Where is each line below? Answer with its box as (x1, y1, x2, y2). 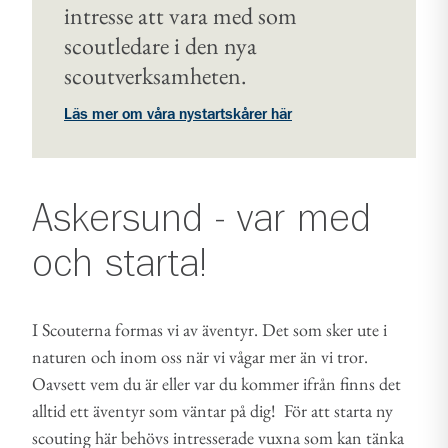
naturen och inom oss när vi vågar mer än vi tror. (32, 345, 368, 368)
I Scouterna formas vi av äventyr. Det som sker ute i (32, 318, 387, 341)
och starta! (32, 245, 207, 285)
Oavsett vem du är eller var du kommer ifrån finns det (32, 372, 401, 395)
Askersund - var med (32, 200, 371, 240)
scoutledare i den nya (64, 30, 257, 61)
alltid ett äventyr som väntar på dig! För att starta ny (32, 399, 393, 422)
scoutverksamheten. (64, 60, 247, 91)
